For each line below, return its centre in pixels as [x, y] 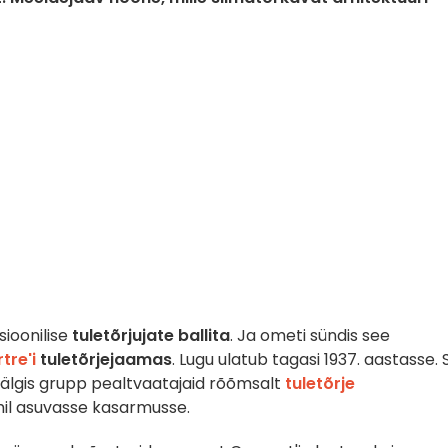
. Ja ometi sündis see [310, 335]
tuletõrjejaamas [104, 359]
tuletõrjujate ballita [151, 335]
